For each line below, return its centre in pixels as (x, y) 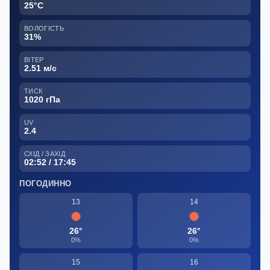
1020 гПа (42, 100)
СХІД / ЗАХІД (45, 154)
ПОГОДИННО (46, 184)
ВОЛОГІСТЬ (44, 29)
